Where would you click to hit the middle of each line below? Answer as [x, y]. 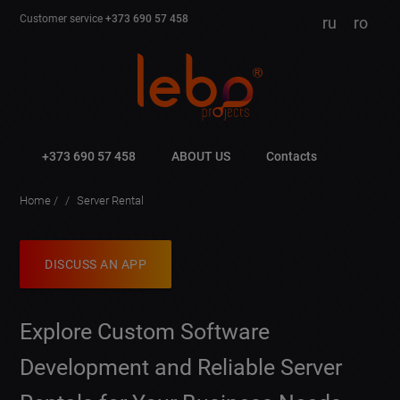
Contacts [292, 156]
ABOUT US [201, 156]
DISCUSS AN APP [96, 264]
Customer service [63, 19]
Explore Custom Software [145, 332]
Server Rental [111, 200]
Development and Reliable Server [181, 368]
